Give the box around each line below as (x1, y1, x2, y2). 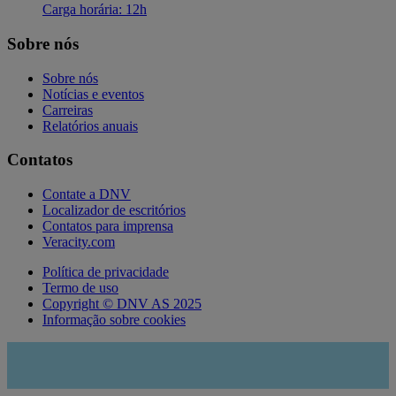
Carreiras (42, 102, 93, 118)
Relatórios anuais (42, 118, 138, 133)
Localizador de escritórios (42, 202, 186, 218)
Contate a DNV (42, 187, 131, 202)
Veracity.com (42, 234, 115, 250)
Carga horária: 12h (42, 2, 147, 18)
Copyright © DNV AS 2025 (42, 296, 202, 312)
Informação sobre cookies (42, 312, 186, 328)
